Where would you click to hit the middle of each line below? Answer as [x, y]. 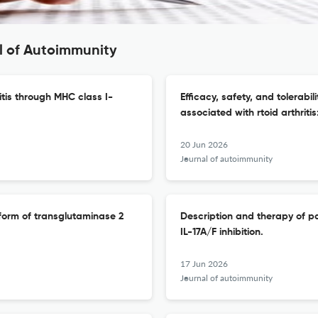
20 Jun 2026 [204, 144]
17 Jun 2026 [204, 264]
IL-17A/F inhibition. [222, 232]
